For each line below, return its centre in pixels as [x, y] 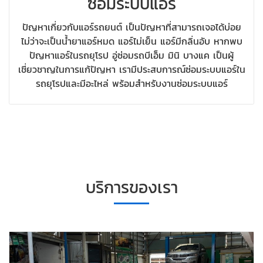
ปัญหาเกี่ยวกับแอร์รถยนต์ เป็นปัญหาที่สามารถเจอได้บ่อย [131, 27]
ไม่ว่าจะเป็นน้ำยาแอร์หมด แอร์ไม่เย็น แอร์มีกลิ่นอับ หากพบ [131, 41]
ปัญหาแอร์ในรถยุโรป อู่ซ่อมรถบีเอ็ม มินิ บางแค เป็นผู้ [131, 55]
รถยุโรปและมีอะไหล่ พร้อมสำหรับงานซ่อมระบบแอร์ [131, 84]
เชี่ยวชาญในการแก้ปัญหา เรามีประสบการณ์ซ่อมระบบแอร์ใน [131, 70]
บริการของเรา [131, 187]
